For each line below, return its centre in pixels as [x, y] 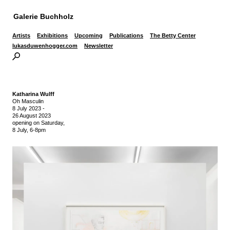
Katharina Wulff [33, 94]
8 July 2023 [27, 108]
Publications [126, 35]
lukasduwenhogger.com [45, 46]
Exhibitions [52, 35]
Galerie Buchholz [43, 16]
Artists [21, 35]
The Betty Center [173, 35]
